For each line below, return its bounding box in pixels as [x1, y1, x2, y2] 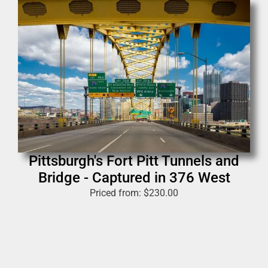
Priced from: [90, 187, 144, 199]
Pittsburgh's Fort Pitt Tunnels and [29, 152, 239, 169]
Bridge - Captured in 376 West [38, 169, 230, 186]
